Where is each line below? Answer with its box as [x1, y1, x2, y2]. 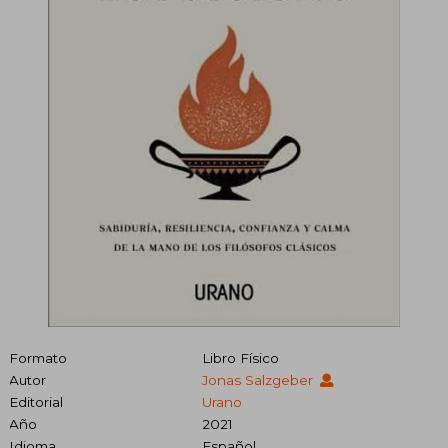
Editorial [9, 394, 63, 411]
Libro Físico [201, 350, 279, 367]
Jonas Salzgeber [201, 372, 317, 389]
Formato [9, 350, 67, 367]
